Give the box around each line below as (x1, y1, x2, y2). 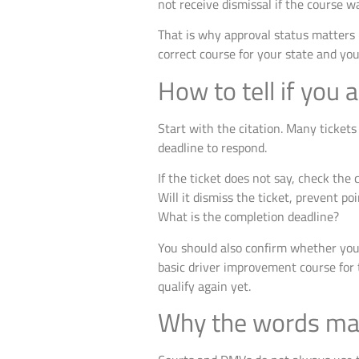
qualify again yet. (158, 276, 251, 296)
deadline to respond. (158, 137, 267, 157)
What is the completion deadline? (158, 207, 339, 227)
